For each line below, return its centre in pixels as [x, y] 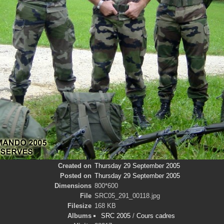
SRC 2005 [115, 216]
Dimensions [73, 186]
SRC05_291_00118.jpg [127, 196]
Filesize [79, 206]
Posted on [75, 176]
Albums [79, 216]
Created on [74, 166]
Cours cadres [155, 216]
